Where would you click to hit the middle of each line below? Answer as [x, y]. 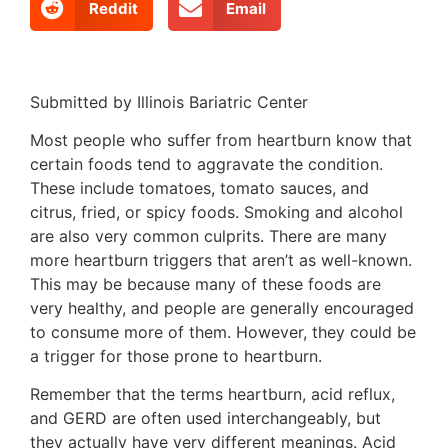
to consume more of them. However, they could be [223, 331]
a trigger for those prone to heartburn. [176, 355]
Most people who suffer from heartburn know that [221, 139]
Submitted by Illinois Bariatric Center [169, 101]
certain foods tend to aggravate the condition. [206, 163]
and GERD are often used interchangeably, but [205, 418]
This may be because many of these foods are [205, 283]
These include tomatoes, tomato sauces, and [199, 187]
